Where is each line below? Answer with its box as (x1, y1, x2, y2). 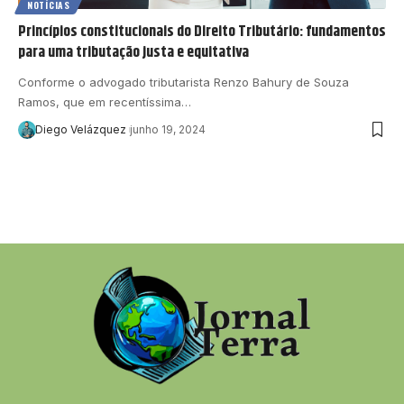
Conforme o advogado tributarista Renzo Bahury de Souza (18, 74, 349, 89)
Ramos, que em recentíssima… (18, 94, 191, 109)
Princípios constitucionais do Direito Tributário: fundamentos (18, 19, 386, 43)
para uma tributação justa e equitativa (18, 40, 249, 64)
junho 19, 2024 (129, 122, 206, 136)
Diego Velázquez (34, 122, 126, 136)
